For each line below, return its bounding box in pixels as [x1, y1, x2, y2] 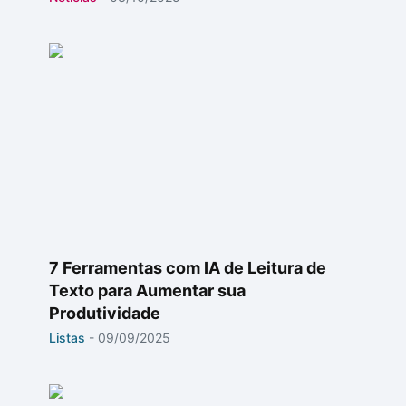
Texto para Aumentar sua [49, 281, 246, 300]
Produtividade [49, 304, 160, 323]
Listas [49, 330, 85, 345]
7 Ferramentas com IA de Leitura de [49, 258, 326, 277]
